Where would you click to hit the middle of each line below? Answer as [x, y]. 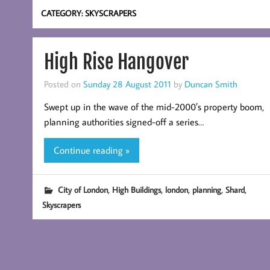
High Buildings [136, 189]
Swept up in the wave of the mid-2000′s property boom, [154, 107]
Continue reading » [91, 150]
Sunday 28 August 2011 [127, 84]
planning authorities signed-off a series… [124, 122]
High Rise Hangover [116, 62]
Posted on [63, 84]
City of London [83, 189]
